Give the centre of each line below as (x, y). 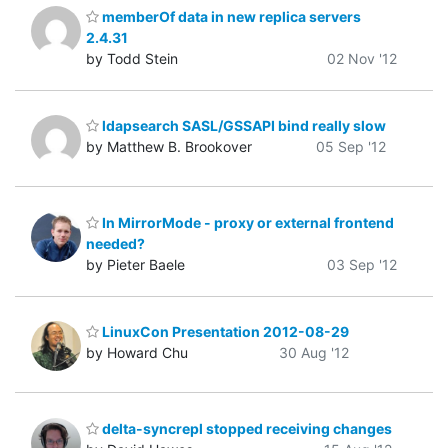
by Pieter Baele (135, 264)
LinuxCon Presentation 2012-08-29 (224, 332)
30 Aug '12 (314, 353)
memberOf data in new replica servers (230, 16)
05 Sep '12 (351, 147)
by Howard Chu (137, 353)
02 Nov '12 (362, 58)
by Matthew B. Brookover (169, 147)
